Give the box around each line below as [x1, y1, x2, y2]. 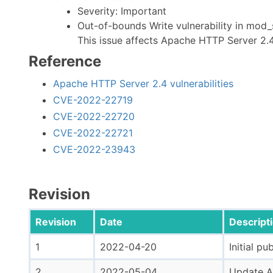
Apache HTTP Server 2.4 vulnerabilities [53, 77, 233, 90]
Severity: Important [77, 5, 166, 17]
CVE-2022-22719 [53, 94, 133, 106]
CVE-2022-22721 [53, 127, 133, 139]
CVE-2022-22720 [53, 110, 135, 122]
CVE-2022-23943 [53, 143, 135, 155]
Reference [29, 52, 101, 70]
